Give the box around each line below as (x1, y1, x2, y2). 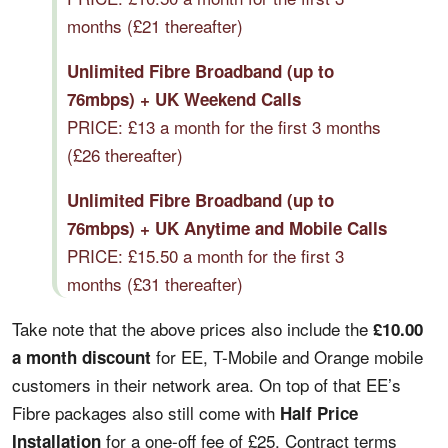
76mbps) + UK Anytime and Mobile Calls (67, 215, 387, 240)
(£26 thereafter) (67, 141, 183, 167)
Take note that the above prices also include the (12, 315, 373, 341)
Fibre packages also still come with (12, 399, 280, 425)
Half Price (280, 400, 358, 425)
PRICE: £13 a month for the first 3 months (67, 113, 381, 139)
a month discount (12, 344, 151, 369)
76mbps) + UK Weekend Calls (67, 86, 301, 111)
